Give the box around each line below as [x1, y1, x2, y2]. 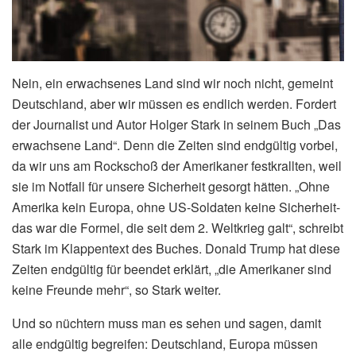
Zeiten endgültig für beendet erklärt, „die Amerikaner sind [12, 259, 331, 278]
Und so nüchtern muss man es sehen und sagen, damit [12, 313, 321, 332]
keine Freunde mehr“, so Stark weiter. [12, 280, 221, 299]
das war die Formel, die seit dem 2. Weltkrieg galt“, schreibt [12, 218, 343, 237]
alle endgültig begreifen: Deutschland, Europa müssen [12, 334, 318, 353]
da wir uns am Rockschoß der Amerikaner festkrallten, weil [12, 156, 342, 175]
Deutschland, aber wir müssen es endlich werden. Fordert [12, 94, 336, 113]
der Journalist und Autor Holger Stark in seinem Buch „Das [12, 114, 341, 133]
